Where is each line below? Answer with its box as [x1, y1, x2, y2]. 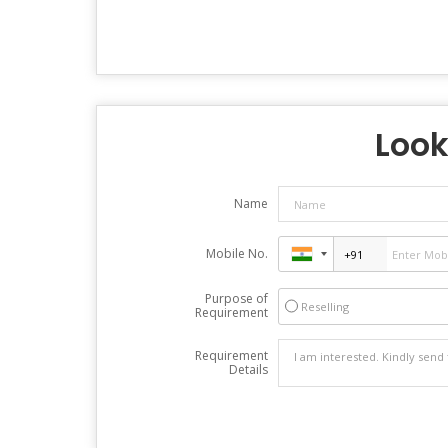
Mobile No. [205, 245, 268, 263]
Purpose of [204, 290, 268, 308]
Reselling [300, 299, 349, 315]
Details [228, 361, 268, 379]
